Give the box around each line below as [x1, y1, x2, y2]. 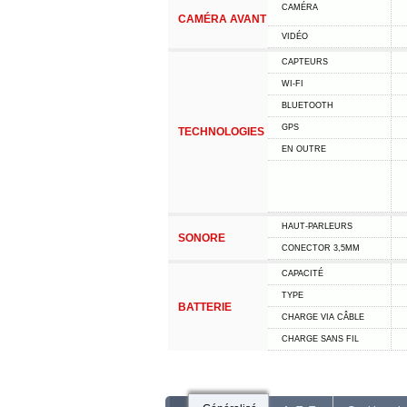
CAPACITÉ [281, 269, 323, 278]
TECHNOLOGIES [177, 125, 264, 138]
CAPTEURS [281, 57, 328, 66]
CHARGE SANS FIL [281, 334, 359, 343]
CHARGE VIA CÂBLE [281, 313, 364, 322]
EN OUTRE [281, 144, 326, 154]
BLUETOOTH [281, 101, 333, 110]
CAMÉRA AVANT [177, 13, 266, 25]
